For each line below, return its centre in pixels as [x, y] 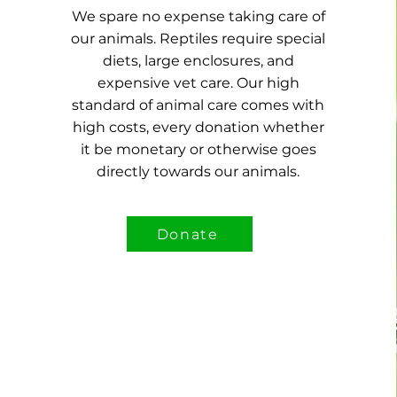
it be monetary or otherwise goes [198, 149]
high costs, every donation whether [198, 127]
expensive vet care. [165, 83]
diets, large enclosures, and [198, 61]
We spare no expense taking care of [198, 16]
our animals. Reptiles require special [198, 39]
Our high [268, 83]
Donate [187, 234]
